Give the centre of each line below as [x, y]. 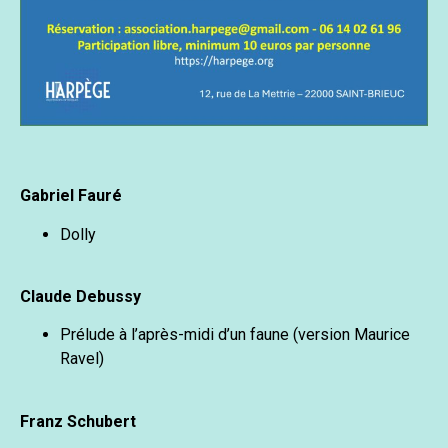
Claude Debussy [80, 297]
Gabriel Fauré [71, 196]
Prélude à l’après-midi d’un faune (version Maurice [235, 335]
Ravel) [82, 359]
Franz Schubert [78, 421]
